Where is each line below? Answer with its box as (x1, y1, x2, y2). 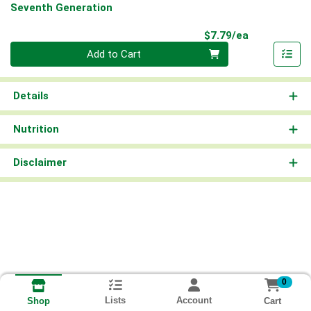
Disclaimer (12, 156, 67, 169)
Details (12, 90, 49, 103)
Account (176, 295, 212, 306)
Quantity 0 (10, 42, 57, 56)
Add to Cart (87, 48, 142, 61)
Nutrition (12, 123, 59, 136)
